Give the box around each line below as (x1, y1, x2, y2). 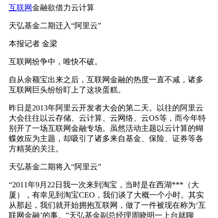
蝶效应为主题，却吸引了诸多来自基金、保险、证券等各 (9, 134, 203, 143)
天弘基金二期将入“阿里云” (9, 162, 101, 171)
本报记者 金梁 (9, 39, 57, 48)
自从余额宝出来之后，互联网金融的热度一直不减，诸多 (9, 75, 203, 84)
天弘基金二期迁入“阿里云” (9, 21, 101, 30)
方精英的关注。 (9, 144, 63, 153)
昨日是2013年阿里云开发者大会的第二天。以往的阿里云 (9, 103, 203, 112)
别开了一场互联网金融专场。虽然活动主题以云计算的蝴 (9, 124, 203, 132)
